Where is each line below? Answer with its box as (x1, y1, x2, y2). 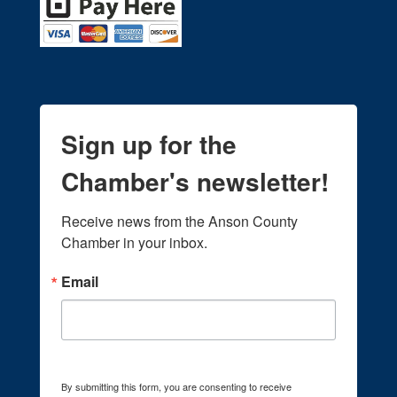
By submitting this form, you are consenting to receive (61, 379, 292, 394)
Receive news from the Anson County (61, 211, 298, 232)
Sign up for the (61, 126, 237, 163)
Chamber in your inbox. (61, 232, 207, 253)
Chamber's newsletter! (61, 163, 329, 200)
